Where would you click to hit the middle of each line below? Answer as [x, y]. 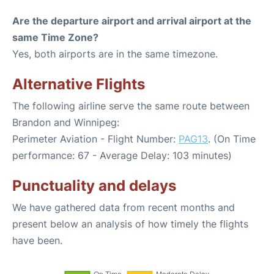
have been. [37, 240]
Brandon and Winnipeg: [66, 122]
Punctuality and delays [94, 185]
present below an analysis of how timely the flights [130, 224]
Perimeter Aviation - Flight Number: [95, 139]
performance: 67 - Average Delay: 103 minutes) [122, 155]
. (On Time [232, 139]
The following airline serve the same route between [131, 106]
